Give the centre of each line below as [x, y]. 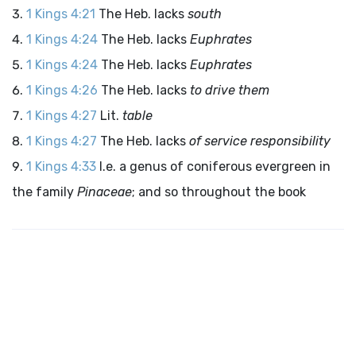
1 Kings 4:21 [61, 14]
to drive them [230, 90]
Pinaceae [104, 192]
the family [44, 192]
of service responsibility [260, 141]
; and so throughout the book [219, 192]
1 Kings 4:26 [62, 90]
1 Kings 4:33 [61, 166]
